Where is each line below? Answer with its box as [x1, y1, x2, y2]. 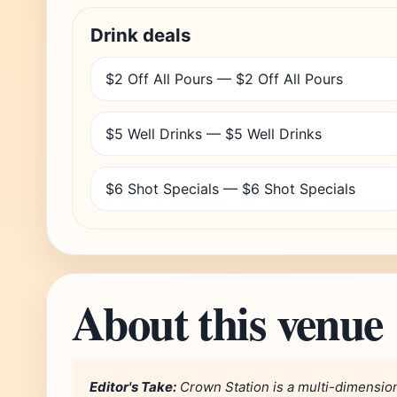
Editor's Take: [90, 378, 176, 395]
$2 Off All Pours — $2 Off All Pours [105, 70, 343, 88]
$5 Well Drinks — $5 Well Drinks [105, 125, 322, 143]
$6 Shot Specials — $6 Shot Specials [105, 180, 355, 198]
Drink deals [90, 24, 191, 46]
